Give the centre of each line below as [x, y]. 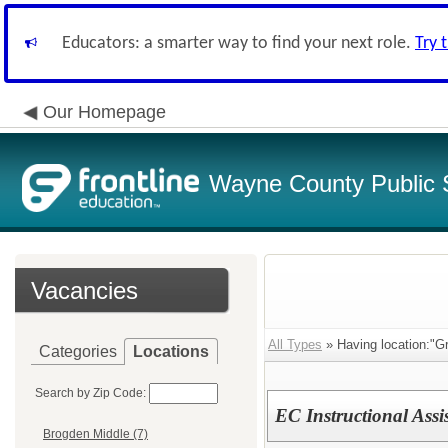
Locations [171, 351]
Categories [78, 351]
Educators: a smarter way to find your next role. [238, 43]
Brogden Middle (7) [95, 434]
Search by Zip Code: [90, 393]
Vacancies [84, 290]
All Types [295, 344]
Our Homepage [104, 112]
